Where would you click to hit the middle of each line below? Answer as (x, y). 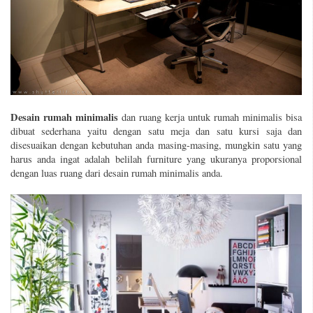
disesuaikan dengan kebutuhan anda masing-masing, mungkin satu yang (156, 145)
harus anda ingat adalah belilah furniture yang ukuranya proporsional (156, 159)
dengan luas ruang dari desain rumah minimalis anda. (117, 173)
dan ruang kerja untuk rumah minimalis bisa (210, 117)
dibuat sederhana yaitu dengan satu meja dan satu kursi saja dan (156, 131)
